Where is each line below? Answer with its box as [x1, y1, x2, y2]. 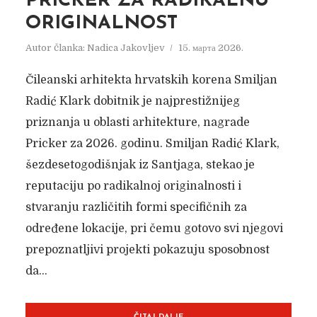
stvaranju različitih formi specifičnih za [25, 201, 247, 214]
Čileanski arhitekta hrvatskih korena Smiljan [25, 74, 277, 86]
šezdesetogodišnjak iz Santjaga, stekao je [25, 158, 255, 171]
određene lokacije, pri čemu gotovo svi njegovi [25, 222, 283, 235]
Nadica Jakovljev [86, 42, 165, 53]
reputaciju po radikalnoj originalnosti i [25, 180, 241, 192]
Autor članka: [25, 42, 87, 53]
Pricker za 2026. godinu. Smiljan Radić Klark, [25, 137, 279, 150]
